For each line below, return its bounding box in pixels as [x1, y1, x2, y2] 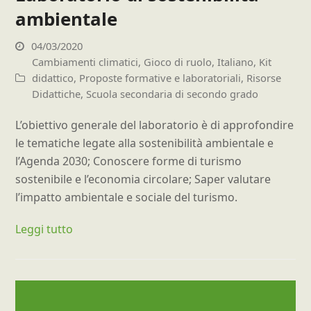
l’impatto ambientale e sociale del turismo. [15, 190, 238, 205]
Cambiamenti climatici [32, 55, 139, 69]
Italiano [217, 55, 254, 69]
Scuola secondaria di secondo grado [86, 87, 259, 101]
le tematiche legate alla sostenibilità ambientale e [15, 135, 274, 151]
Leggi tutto [15, 221, 74, 237]
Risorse [246, 71, 282, 85]
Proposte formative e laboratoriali [79, 71, 242, 85]
